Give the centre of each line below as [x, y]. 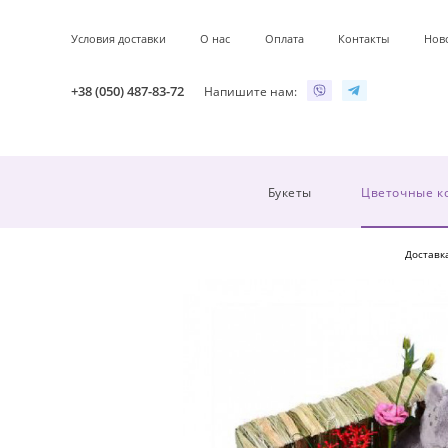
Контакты [364, 38]
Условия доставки [118, 38]
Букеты [290, 191]
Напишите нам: [250, 91]
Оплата [284, 38]
